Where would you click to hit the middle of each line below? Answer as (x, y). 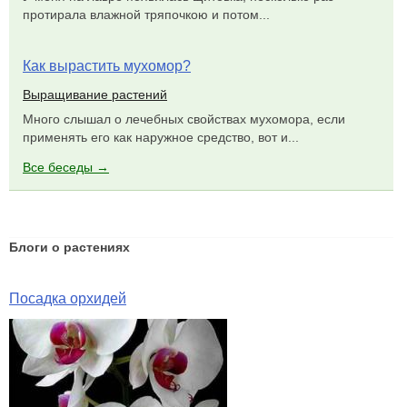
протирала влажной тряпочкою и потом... (146, 14)
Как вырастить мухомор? (107, 65)
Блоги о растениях (69, 248)
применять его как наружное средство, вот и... (161, 138)
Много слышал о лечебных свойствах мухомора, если (184, 119)
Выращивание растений (95, 95)
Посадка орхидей (68, 299)
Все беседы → (66, 167)
